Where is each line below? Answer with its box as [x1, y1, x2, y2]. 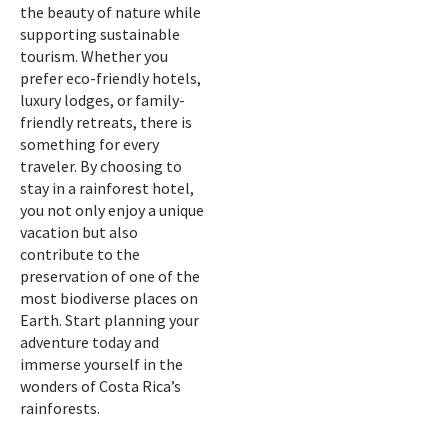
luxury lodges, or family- [20, 90, 185, 110]
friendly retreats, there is [20, 112, 192, 132]
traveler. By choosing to [20, 156, 182, 176]
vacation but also [20, 222, 138, 242]
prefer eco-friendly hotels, [20, 68, 201, 88]
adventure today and [20, 332, 159, 352]
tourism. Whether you [20, 46, 168, 66]
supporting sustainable [20, 24, 180, 44]
